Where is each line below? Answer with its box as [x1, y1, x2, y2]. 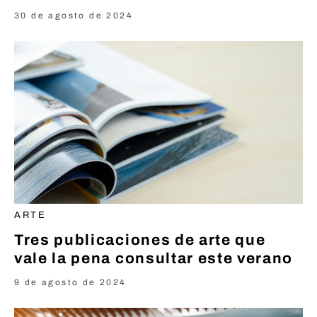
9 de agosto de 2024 [14, 277, 127, 287]
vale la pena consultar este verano [14, 250, 294, 266]
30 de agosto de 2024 [14, 11, 133, 21]
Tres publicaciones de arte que [14, 231, 266, 248]
